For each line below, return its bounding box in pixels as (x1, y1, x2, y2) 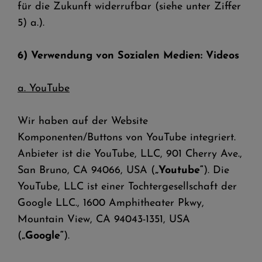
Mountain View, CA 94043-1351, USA (18, 214, 190, 225)
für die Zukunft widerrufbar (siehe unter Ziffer (18, 1, 241, 12)
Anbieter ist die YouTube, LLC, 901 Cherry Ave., (18, 149, 242, 160)
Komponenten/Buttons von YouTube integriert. (18, 132, 236, 143)
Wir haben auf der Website (18, 116, 148, 127)
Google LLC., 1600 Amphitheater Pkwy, (18, 198, 204, 209)
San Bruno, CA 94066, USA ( (18, 165, 155, 176)
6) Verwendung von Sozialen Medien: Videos (18, 50, 239, 61)
